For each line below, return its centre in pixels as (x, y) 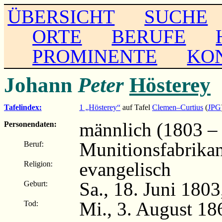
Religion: (38, 164)
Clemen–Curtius (178, 107)
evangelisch (125, 169)
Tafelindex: (23, 107)
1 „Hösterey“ (100, 107)
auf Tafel (136, 107)
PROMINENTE (95, 56)
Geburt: (36, 183)
